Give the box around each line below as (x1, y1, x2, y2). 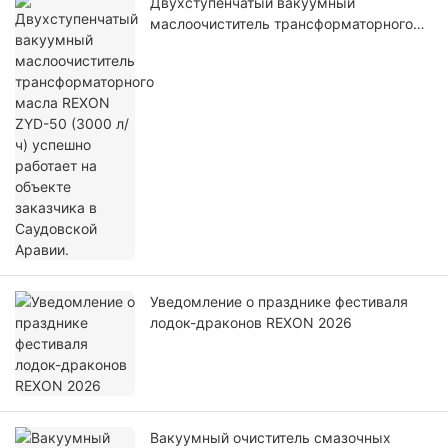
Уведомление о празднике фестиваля (150, 293, 408, 311)
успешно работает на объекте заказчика (150, 57, 429, 75)
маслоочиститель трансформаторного (150, 15, 413, 33)
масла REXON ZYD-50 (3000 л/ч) (150, 36, 376, 54)
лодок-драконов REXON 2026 (150, 314, 352, 332)
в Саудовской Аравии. (150, 78, 302, 96)
